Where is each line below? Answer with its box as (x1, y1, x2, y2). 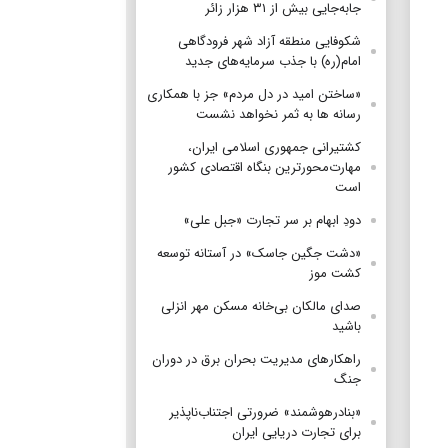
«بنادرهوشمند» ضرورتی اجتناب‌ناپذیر (169, 401, 361, 423)
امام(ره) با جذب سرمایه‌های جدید (185, 50, 361, 72)
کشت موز (309, 262, 361, 284)
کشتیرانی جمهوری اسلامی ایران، (188, 136, 361, 158)
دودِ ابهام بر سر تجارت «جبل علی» (183, 209, 361, 231)
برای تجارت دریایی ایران (232, 421, 361, 443)
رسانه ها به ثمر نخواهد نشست (196, 103, 361, 125)
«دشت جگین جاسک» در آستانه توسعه (157, 242, 361, 264)
